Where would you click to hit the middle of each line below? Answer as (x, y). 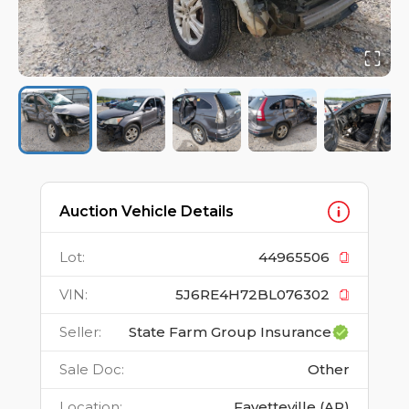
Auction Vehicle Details (147, 212)
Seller (79, 332)
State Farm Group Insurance (230, 332)
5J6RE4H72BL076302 (252, 295)
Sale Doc (90, 370)
